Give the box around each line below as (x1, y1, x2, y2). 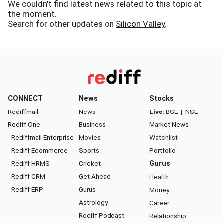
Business (79, 120, 106, 128)
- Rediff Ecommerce (8, 146, 68, 154)
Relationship (149, 212, 186, 220)
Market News (149, 120, 189, 128)
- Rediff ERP (8, 185, 43, 193)
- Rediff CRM (8, 172, 45, 180)
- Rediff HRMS (8, 159, 50, 167)
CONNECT (8, 94, 43, 103)
